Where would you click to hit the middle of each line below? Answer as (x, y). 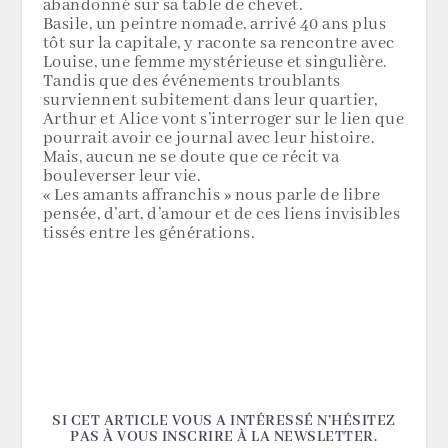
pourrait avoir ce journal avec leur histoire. (209, 139)
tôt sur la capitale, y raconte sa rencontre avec (218, 44)
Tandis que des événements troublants (191, 82)
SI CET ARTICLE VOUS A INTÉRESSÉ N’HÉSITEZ (224, 421)
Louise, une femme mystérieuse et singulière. (215, 63)
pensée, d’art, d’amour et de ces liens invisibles (221, 215)
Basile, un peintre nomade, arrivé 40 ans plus (214, 25)
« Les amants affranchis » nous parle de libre (211, 196)
